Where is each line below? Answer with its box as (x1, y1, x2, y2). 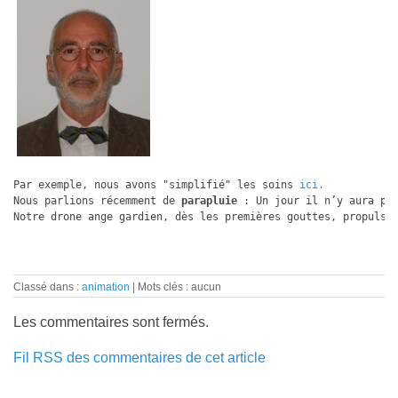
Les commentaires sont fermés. (13, 314, 209, 330)
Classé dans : (13, 281, 82, 293)
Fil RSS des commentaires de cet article (13, 350, 266, 366)
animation (82, 281, 130, 293)
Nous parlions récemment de (13, 195, 181, 208)
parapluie (181, 195, 237, 208)
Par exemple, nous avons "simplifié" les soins (13, 179, 299, 192)
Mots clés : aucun (138, 281, 221, 293)
